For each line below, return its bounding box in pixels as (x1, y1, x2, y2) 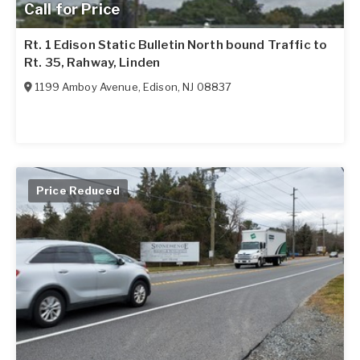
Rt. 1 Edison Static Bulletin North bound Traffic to (24, 38, 328, 53)
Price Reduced (36, 184, 120, 198)
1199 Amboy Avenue (35, 80, 138, 94)
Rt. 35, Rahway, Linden (24, 55, 161, 71)
